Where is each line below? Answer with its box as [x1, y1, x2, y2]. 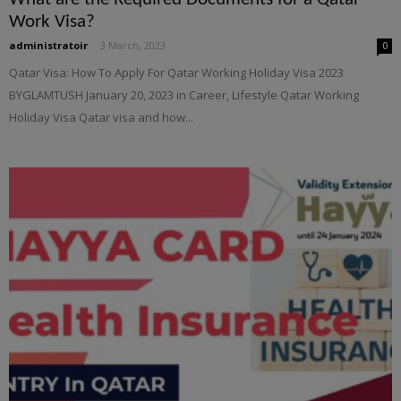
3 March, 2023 [100, 38, 166, 53]
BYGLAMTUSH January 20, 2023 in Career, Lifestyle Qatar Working [9, 87, 359, 104]
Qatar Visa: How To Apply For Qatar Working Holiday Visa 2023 [9, 64, 344, 81]
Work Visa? [9, 13, 95, 32]
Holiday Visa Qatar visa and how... [9, 109, 193, 126]
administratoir [9, 38, 88, 53]
